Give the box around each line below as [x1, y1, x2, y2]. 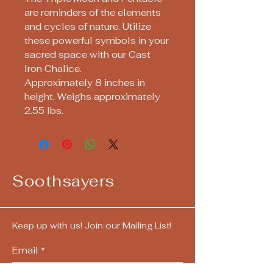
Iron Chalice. [24, 63, 82, 75]
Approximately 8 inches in [24, 77, 145, 89]
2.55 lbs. [24, 105, 63, 117]
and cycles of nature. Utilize [24, 21, 151, 33]
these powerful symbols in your [24, 35, 169, 47]
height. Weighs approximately [24, 91, 160, 103]
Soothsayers [12, 171, 115, 191]
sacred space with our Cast [24, 49, 151, 61]
